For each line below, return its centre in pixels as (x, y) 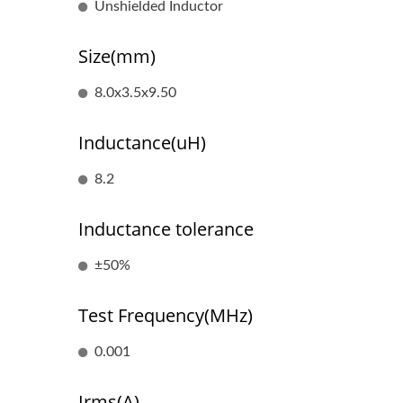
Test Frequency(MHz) (166, 315)
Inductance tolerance (166, 229)
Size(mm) (117, 56)
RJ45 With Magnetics (200, 304)
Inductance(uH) (142, 143)
